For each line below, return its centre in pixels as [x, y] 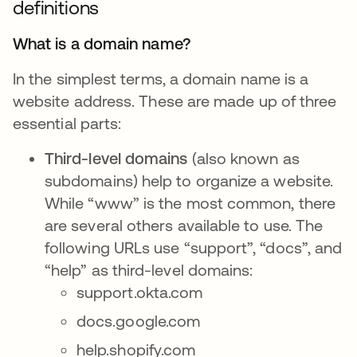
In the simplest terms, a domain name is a [161, 78]
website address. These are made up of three [175, 101]
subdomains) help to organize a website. [189, 180]
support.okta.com [140, 292]
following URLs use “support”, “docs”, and [194, 247]
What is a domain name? [102, 43]
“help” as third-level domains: [149, 270]
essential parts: [67, 123]
